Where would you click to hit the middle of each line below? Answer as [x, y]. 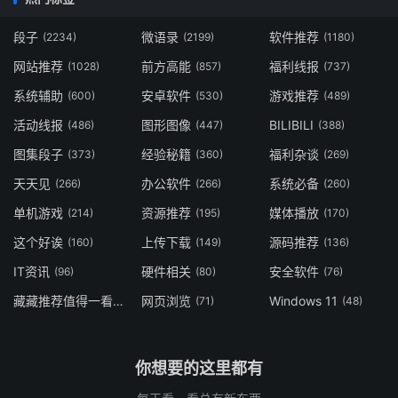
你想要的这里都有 [199, 369]
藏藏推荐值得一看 [118, 301]
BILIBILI [291, 125]
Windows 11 [303, 301]
